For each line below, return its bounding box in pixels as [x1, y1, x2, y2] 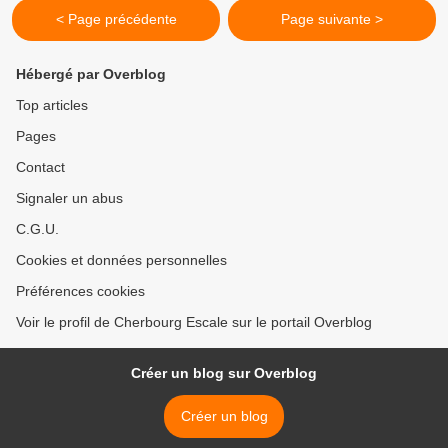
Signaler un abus [16, 190, 123, 207]
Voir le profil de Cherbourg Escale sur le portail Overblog [16, 314, 372, 331]
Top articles [16, 97, 88, 114]
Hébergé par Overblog [16, 66, 166, 83]
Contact [16, 159, 65, 176]
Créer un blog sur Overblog [131, 365, 317, 382]
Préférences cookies [16, 283, 145, 300]
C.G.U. [16, 221, 59, 238]
